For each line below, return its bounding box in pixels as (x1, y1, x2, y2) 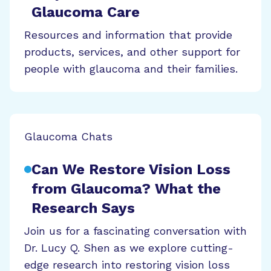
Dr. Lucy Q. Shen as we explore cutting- (24, 241, 233, 254)
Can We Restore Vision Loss (31, 160, 230, 178)
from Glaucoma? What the (31, 180, 221, 197)
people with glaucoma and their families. (24, 62, 238, 75)
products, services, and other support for (24, 45, 240, 58)
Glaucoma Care (31, 3, 140, 21)
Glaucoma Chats (24, 129, 113, 143)
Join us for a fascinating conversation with (24, 224, 247, 237)
